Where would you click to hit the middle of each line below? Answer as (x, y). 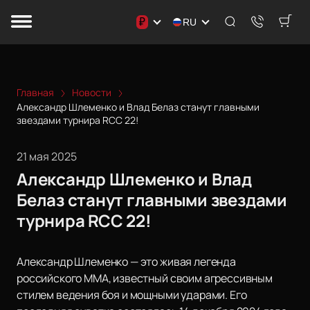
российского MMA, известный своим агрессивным (145, 279)
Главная (35, 92)
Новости (92, 92)
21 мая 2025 (47, 157)
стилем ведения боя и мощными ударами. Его (132, 295)
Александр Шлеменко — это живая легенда (126, 262)
